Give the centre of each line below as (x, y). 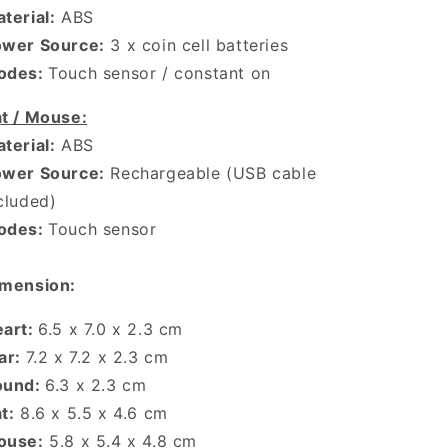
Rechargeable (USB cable (210, 172)
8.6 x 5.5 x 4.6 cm (91, 412)
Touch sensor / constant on (159, 72)
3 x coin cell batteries (196, 44)
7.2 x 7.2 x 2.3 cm (100, 356)
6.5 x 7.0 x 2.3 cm (113, 328)
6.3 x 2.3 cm (99, 384)
